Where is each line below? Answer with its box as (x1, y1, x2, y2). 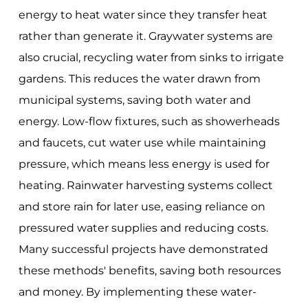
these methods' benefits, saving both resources (18, 263, 281, 277)
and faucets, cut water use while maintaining (18, 135, 266, 149)
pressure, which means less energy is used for (18, 157, 269, 170)
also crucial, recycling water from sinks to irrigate (18, 50, 284, 64)
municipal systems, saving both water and (18, 93, 251, 107)
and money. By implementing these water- (18, 285, 256, 298)
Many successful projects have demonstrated (18, 242, 268, 256)
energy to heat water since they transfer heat (18, 8, 267, 21)
